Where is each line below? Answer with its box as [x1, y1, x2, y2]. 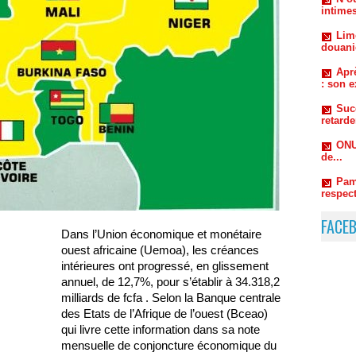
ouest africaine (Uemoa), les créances [61, 243, 259, 257]
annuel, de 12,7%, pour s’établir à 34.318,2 [61, 275, 280, 289]
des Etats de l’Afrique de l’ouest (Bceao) [61, 307, 268, 321]
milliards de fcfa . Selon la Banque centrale [61, 291, 281, 305]
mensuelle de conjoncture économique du [61, 339, 277, 353]
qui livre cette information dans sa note [61, 323, 260, 337]
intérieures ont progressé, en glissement [61, 259, 269, 273]
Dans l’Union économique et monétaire [61, 227, 261, 242]
